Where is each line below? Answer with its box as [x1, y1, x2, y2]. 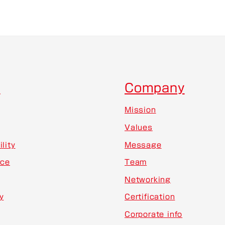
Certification [124, 193, 175, 201]
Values [124, 124, 153, 132]
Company [124, 81, 185, 94]
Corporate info [124, 210, 183, 218]
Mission [124, 106, 156, 114]
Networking [124, 175, 171, 183]
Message [124, 141, 162, 149]
